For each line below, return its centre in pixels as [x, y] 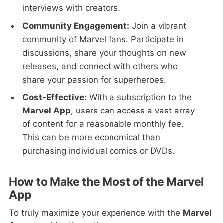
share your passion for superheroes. [95, 79]
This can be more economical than [92, 138]
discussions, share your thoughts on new [105, 53]
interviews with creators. [72, 8]
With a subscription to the [139, 97]
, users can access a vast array [133, 111]
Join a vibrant [158, 26]
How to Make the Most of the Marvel [106, 181]
